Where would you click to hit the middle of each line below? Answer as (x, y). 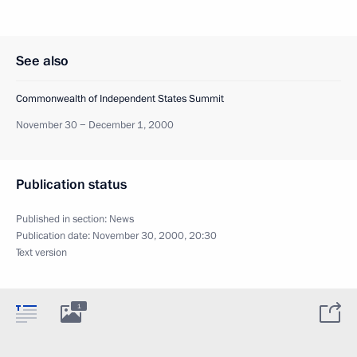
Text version (41, 252)
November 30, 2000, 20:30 (155, 235)
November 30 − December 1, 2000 (95, 125)
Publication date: (54, 235)
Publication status (71, 184)
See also (42, 61)
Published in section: (63, 219)
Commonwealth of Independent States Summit (120, 98)
